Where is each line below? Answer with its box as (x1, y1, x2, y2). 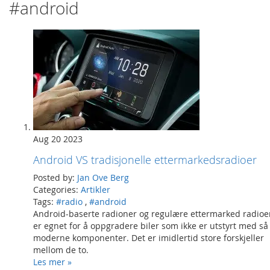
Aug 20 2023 (33, 133, 83, 145)
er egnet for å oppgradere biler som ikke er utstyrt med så (33, 220, 268, 231)
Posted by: (33, 172, 75, 183)
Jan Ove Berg (77, 172, 129, 183)
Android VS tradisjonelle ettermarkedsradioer (33, 152, 257, 167)
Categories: (33, 184, 78, 195)
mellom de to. (33, 244, 89, 256)
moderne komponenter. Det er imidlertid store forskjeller (33, 232, 264, 243)
